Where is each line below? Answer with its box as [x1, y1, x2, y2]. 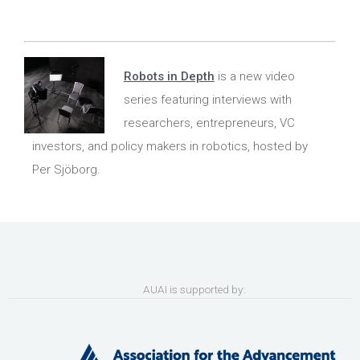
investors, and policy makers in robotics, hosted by [32, 138, 308, 153]
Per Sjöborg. [32, 162, 100, 177]
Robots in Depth [123, 68, 215, 84]
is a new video [214, 68, 295, 84]
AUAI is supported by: [114, 282, 246, 296]
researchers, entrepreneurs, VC [123, 115, 295, 130]
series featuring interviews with [123, 92, 292, 107]
